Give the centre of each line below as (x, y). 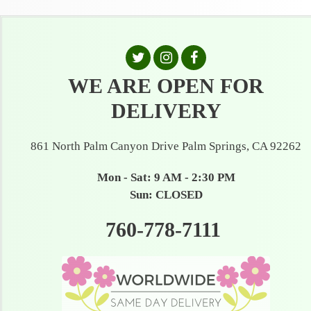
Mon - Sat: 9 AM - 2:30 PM (166, 177)
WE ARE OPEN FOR (166, 86)
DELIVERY (166, 111)
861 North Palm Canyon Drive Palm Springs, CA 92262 (166, 146)
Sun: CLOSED (166, 195)
